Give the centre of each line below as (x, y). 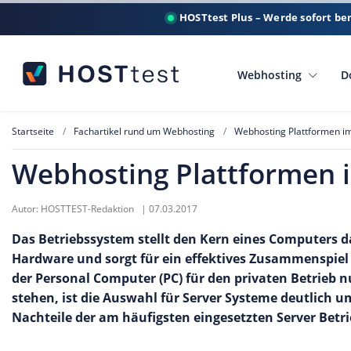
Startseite (33, 131)
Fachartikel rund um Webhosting (144, 131)
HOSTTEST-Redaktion (89, 208)
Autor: (26, 208)
